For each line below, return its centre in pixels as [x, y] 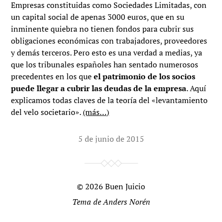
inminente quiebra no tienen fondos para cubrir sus [103, 29]
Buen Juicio [125, 187]
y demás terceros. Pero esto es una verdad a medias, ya [107, 53]
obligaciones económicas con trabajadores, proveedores [109, 41]
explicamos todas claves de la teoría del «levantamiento [110, 100]
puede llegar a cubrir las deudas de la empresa [99, 88]
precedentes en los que [53, 77]
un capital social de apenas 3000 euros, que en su [98, 17]
